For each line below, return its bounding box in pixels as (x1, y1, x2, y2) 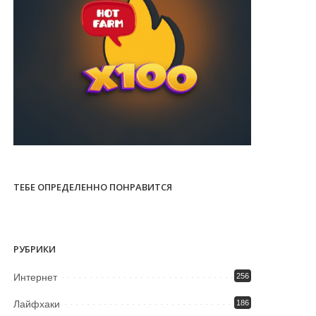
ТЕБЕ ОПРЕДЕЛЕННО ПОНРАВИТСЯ (13, 181, 173, 193)
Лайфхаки (13, 298, 61, 310)
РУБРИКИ (13, 243, 56, 255)
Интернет (13, 272, 58, 283)
